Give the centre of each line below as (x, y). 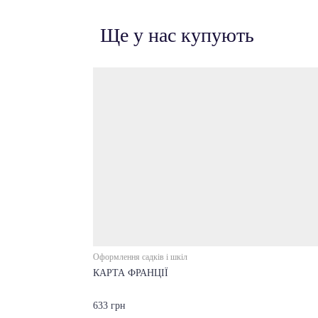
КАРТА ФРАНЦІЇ (130, 273)
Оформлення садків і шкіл (140, 257)
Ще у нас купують (177, 35)
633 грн (109, 305)
